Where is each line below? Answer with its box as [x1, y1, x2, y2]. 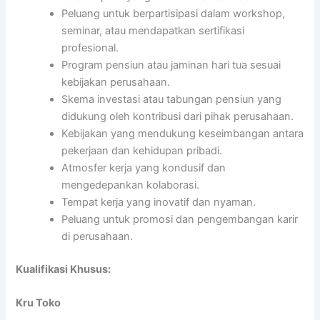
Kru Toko [16, 296, 61, 310]
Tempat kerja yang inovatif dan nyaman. [61, 195, 256, 209]
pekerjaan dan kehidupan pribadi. [61, 144, 223, 157]
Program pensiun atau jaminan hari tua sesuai [61, 58, 281, 71]
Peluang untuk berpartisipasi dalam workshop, [61, 6, 286, 20]
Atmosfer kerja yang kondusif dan [61, 161, 226, 174]
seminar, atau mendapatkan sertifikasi [61, 24, 245, 37]
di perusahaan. [61, 229, 134, 243]
